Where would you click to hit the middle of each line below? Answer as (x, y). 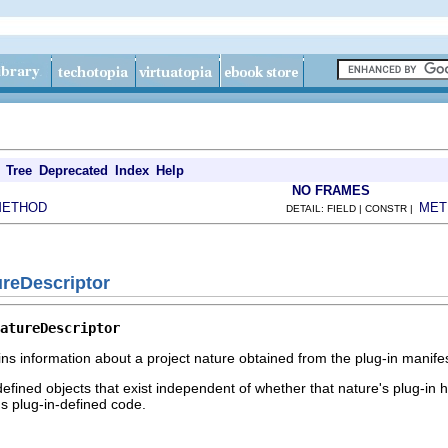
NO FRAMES (331, 190)
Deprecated (73, 170)
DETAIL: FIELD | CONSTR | (352, 208)
